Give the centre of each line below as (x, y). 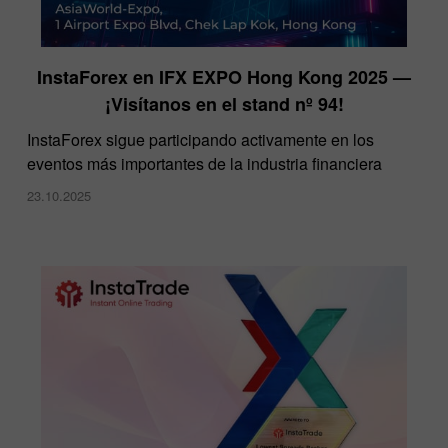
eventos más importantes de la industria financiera (204, 164)
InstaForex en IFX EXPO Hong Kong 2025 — (224, 77)
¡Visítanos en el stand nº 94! (224, 104)
